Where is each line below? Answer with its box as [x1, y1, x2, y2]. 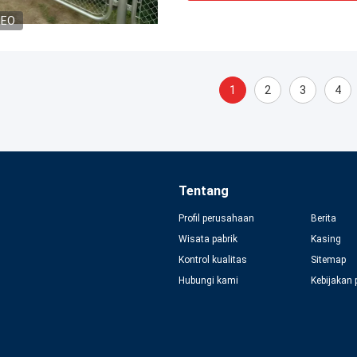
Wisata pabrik [178, 233, 237, 245]
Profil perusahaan [178, 213, 254, 224]
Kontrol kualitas [178, 254, 247, 265]
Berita [310, 213, 336, 224]
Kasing [310, 233, 341, 245]
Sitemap [310, 254, 346, 265]
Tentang [178, 183, 229, 198]
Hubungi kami [178, 275, 238, 286]
